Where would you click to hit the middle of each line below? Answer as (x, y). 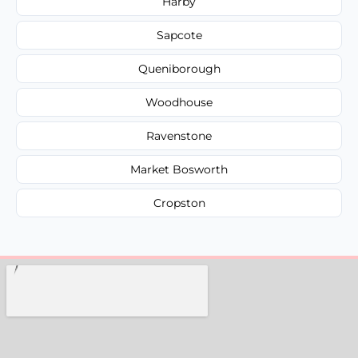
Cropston (179, 203)
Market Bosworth (179, 169)
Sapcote (179, 35)
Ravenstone (179, 135)
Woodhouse (179, 102)
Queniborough (179, 68)
